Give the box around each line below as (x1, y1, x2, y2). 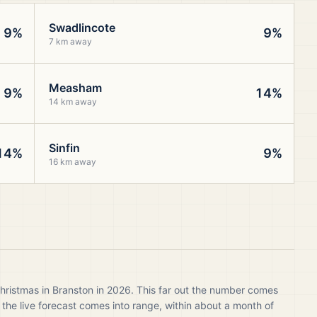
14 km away (48, 96, 97, 107)
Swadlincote (48, 21, 115, 35)
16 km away (48, 156, 96, 167)
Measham (48, 81, 102, 95)
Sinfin (48, 141, 80, 155)
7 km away (48, 36, 92, 47)
